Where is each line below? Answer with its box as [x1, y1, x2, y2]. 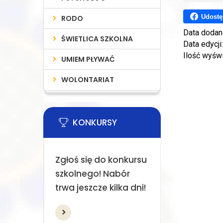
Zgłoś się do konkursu [55, 154, 147, 166]
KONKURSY [73, 116, 117, 128]
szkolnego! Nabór [55, 168, 130, 180]
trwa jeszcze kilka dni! [55, 182, 146, 194]
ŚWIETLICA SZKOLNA [61, 34, 133, 44]
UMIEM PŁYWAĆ [61, 54, 115, 64]
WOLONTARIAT [61, 75, 114, 85]
